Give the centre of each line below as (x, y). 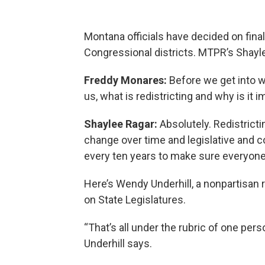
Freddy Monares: (127, 80)
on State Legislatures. (136, 199)
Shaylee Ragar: (121, 124)
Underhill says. (118, 243)
